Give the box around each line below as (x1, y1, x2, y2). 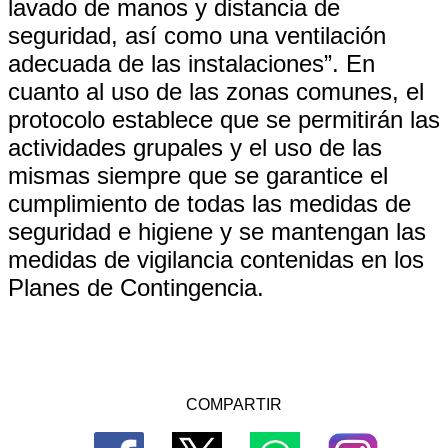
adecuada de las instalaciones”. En (8, 50, 375, 77)
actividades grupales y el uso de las (8, 134, 382, 161)
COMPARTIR (186, 396, 282, 413)
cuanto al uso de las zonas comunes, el (8, 78, 424, 105)
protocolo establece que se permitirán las (8, 106, 440, 133)
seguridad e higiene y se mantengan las (8, 218, 426, 245)
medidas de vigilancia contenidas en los (8, 246, 424, 273)
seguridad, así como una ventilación (8, 22, 386, 49)
